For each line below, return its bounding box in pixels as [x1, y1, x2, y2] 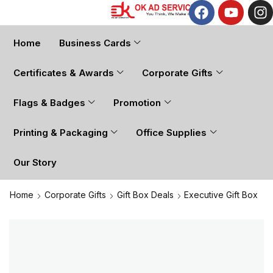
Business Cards [59, 37, 131, 49]
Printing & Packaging [13, 127, 108, 139]
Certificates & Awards [13, 67, 114, 79]
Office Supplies [136, 127, 207, 139]
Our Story [13, 157, 57, 169]
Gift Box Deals [117, 190, 174, 200]
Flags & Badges [13, 97, 85, 109]
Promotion [113, 97, 161, 109]
